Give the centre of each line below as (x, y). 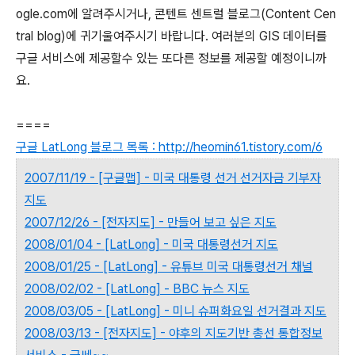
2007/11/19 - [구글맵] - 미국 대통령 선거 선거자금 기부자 (173, 178)
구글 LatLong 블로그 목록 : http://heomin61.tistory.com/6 (169, 147)
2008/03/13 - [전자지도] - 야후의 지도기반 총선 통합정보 (174, 334)
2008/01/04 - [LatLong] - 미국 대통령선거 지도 (151, 245)
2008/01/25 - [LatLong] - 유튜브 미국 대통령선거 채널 (169, 267)
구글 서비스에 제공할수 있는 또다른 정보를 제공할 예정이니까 (171, 59)
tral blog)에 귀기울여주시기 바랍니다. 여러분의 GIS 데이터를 (172, 36)
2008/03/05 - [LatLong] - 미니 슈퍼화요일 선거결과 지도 (176, 311)
